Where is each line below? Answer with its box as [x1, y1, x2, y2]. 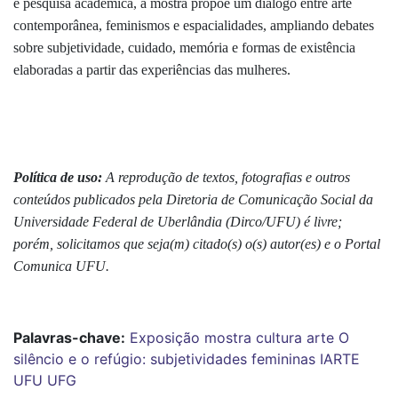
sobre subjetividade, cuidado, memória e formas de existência [13, 39, 355, 55]
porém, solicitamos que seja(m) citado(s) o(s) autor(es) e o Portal [13, 235, 380, 251]
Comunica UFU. [13, 258, 109, 274]
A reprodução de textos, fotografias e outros [106, 169, 350, 185]
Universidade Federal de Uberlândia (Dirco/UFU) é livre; [13, 213, 342, 229]
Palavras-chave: [13, 328, 125, 346]
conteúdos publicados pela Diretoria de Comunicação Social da [13, 191, 373, 207]
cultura [256, 328, 302, 346]
